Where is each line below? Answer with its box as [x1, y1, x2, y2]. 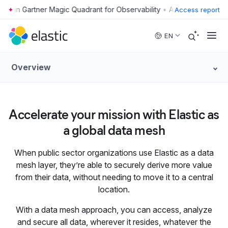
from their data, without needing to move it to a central [15, 172, 213, 182]
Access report [175, 5, 220, 14]
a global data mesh [63, 122, 165, 138]
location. [98, 184, 130, 194]
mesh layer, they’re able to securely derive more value [16, 160, 212, 170]
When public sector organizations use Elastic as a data [14, 148, 214, 158]
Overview [11, 62, 51, 72]
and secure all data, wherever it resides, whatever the [17, 217, 211, 227]
